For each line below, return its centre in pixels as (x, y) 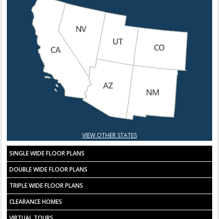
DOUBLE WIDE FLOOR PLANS (49, 169)
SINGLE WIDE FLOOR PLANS (47, 153)
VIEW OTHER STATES (109, 135)
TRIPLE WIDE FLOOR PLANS (46, 185)
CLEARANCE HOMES (36, 201)
